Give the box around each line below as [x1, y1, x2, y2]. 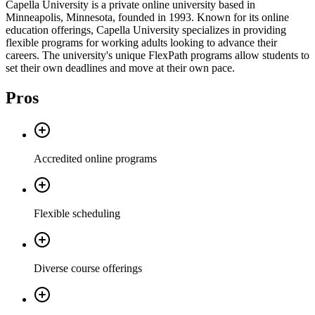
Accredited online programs [34, 153, 157, 165]
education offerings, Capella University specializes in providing [6, 24, 286, 37]
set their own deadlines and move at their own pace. [6, 62, 235, 75]
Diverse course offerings [34, 262, 142, 275]
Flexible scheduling [34, 207, 120, 220]
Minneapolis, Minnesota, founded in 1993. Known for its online [6, 11, 289, 24]
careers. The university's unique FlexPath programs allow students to [6, 49, 309, 62]
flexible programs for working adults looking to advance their [6, 37, 277, 49]
